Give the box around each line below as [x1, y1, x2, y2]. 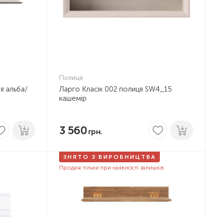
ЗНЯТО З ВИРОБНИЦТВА [62, 153, 156, 160]
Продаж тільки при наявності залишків [59, 164, 164, 171]
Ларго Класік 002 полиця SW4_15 [59, 84, 172, 93]
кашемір [59, 93, 87, 103]
